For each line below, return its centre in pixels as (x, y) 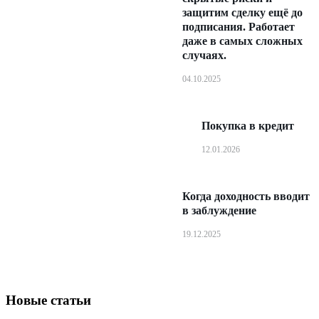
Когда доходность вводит (246, 196)
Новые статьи (48, 300)
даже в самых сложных (242, 41)
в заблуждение (219, 210)
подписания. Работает (239, 26)
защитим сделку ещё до (242, 12)
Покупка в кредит (248, 125)
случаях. (204, 55)
